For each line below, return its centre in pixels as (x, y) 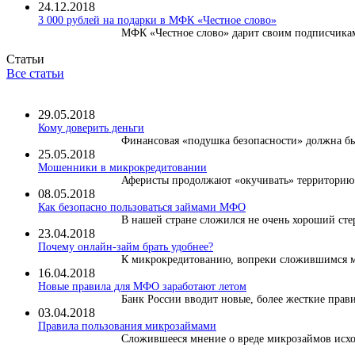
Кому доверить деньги (91, 128)
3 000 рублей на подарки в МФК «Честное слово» (157, 20)
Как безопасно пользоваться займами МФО (142, 207)
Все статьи (35, 73)
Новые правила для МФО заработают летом (142, 286)
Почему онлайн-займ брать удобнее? (126, 246)
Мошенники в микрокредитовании (122, 167)
